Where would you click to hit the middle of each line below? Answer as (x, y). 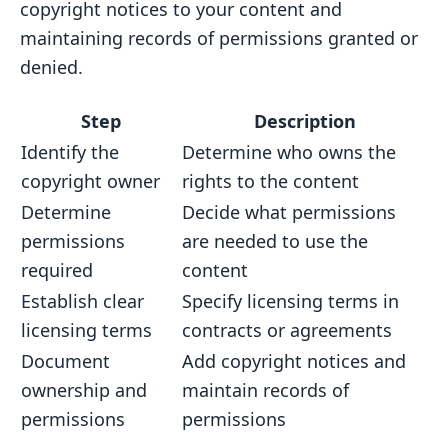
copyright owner (90, 181)
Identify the (70, 152)
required (57, 270)
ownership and (84, 390)
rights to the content (270, 181)
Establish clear (82, 301)
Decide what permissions (289, 212)
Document (65, 361)
